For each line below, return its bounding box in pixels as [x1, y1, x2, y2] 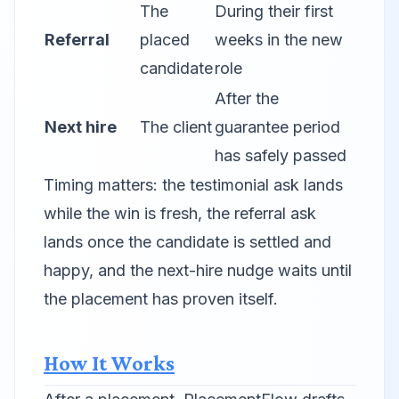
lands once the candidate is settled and [44, 232, 331, 251]
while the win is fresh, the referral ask [44, 204, 316, 223]
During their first [215, 2, 333, 20]
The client [140, 118, 212, 136]
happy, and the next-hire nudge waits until [44, 261, 352, 280]
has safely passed [215, 146, 346, 165]
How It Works [44, 351, 175, 375]
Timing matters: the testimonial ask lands [44, 175, 343, 194]
